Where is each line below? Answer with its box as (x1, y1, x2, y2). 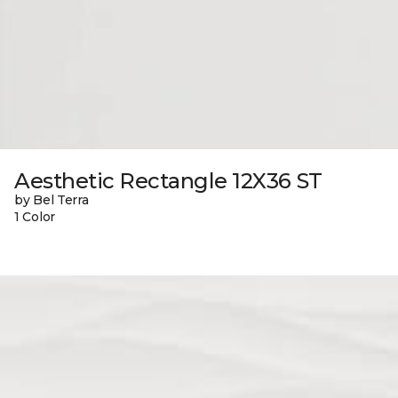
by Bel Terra (14, 191, 89, 208)
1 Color (14, 208, 56, 225)
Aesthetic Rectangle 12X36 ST (14, 167, 322, 194)
